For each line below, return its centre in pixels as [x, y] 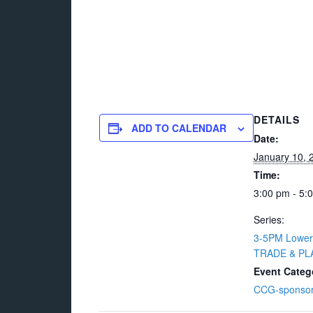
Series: [269, 219]
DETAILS [277, 119]
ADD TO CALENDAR [179, 128]
